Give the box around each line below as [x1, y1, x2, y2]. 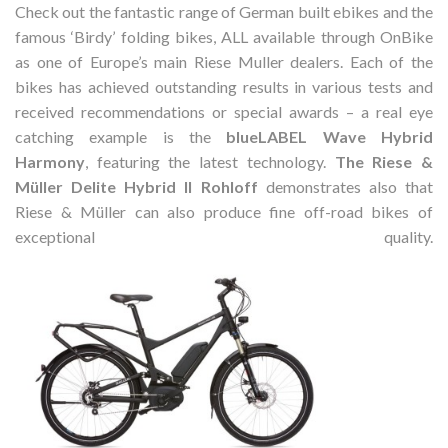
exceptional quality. [15, 227, 433, 246]
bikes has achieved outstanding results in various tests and [15, 77, 433, 96]
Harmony [15, 152, 85, 171]
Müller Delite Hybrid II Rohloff [15, 177, 258, 196]
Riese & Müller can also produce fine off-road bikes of [15, 202, 433, 221]
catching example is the [15, 127, 227, 146]
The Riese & [334, 152, 434, 171]
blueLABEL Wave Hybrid [226, 127, 434, 146]
